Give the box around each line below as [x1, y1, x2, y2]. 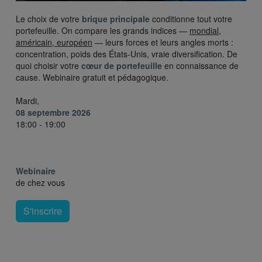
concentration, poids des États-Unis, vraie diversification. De [16, 48, 237, 60]
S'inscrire [23, 204, 62, 218]
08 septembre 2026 [16, 106, 91, 119]
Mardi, [16, 95, 39, 107]
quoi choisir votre [16, 60, 81, 72]
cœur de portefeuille [81, 60, 162, 72]
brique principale [82, 13, 150, 25]
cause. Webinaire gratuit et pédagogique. [16, 71, 168, 84]
